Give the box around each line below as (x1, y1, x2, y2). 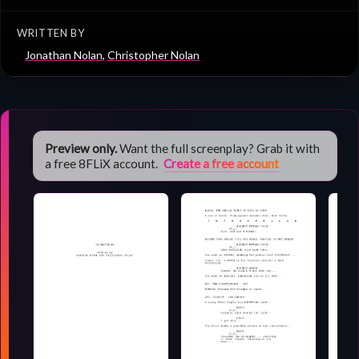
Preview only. (44, 140, 117, 155)
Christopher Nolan (107, 48, 200, 63)
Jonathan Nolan (25, 48, 103, 63)
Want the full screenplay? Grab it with (116, 140, 320, 155)
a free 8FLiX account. (44, 155, 160, 171)
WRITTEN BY (17, 26, 85, 40)
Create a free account (163, 155, 279, 171)
